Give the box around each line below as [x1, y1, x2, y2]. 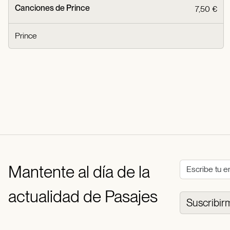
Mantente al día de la [8, 161, 150, 182]
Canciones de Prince [15, 3, 90, 13]
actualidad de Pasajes [8, 186, 158, 206]
